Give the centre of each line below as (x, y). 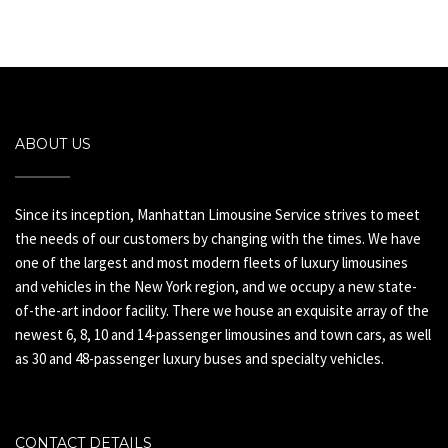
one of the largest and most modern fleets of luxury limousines (211, 263)
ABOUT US (53, 144)
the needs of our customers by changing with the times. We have (218, 239)
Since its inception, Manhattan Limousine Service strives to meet (217, 215)
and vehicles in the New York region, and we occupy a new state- (216, 287)
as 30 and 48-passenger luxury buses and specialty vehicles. (199, 359)
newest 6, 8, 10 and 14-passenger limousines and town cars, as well (223, 335)
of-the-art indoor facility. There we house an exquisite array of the (222, 311)
